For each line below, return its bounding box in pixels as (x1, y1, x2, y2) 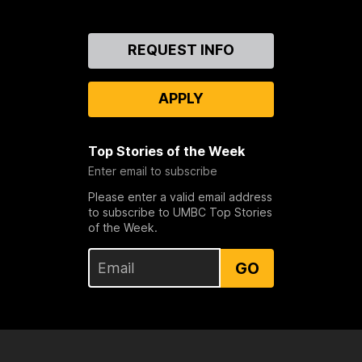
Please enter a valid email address (87, 190, 272, 204)
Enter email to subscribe (87, 164, 217, 179)
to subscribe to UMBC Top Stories (87, 205, 272, 220)
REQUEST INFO (127, 41, 234, 59)
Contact (26, 33, 79, 50)
